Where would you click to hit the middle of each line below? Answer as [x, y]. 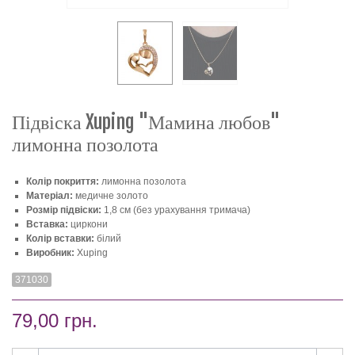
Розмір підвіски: [64, 210]
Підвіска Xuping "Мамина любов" [146, 122]
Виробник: [50, 253]
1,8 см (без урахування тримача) [176, 210]
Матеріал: [50, 196]
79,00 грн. [55, 321]
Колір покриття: [63, 182]
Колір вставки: [60, 239]
